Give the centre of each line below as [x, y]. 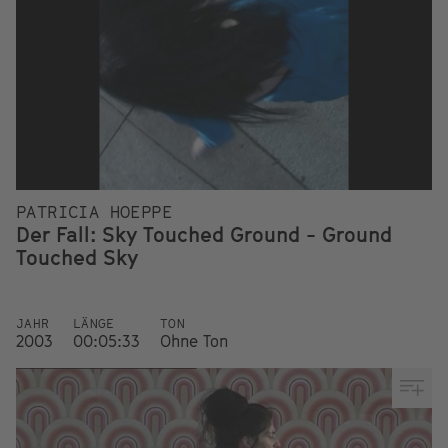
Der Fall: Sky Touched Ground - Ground [204, 234]
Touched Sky [77, 257]
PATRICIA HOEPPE [94, 212]
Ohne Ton [194, 341]
